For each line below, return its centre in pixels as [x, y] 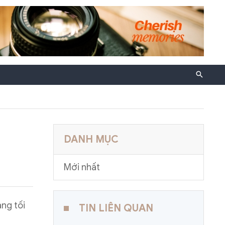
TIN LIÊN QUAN [116, 208]
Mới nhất [82, 167]
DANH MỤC [91, 139]
